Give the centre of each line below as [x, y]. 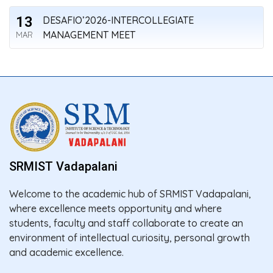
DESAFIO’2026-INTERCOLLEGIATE [118, 20]
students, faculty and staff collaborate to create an [126, 223]
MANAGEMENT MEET [89, 35]
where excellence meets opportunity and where [115, 209]
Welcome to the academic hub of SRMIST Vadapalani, [130, 194]
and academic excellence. [66, 253]
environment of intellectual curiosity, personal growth [129, 238]
